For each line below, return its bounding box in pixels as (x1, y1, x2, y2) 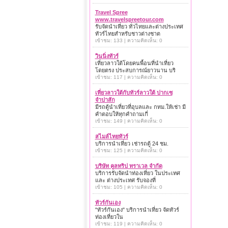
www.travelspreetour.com (95, 16, 164, 22)
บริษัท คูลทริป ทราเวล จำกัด (95, 163, 162, 169)
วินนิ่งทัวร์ (95, 53, 119, 59)
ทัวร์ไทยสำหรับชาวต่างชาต (95, 31, 160, 37)
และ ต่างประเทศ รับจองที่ (95, 177, 156, 183)
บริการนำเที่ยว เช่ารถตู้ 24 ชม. (95, 140, 168, 147)
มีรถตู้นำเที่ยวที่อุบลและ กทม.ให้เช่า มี (95, 104, 186, 110)
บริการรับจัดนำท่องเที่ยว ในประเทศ (95, 170, 180, 176)
